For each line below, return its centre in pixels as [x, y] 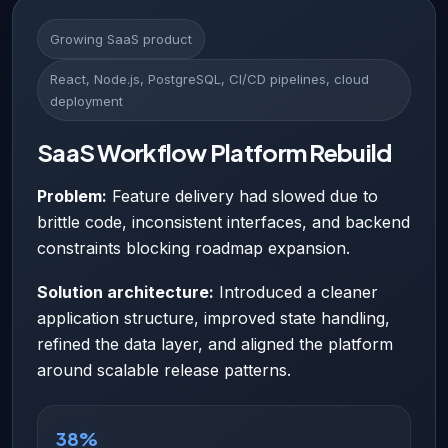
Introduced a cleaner [296, 291]
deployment [86, 100]
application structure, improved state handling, [213, 317]
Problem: [72, 195]
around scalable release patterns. [164, 369]
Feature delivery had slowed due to [242, 195]
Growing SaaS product [121, 38]
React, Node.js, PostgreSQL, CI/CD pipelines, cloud [209, 78]
